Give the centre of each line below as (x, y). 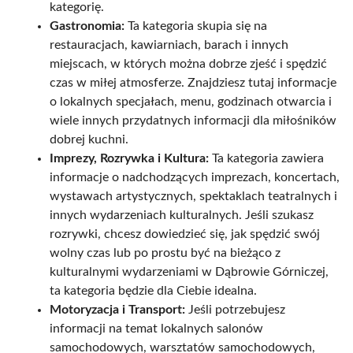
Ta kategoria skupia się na (196, 26)
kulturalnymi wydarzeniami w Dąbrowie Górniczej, (189, 272)
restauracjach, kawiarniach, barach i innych (169, 45)
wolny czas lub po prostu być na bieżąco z (165, 253)
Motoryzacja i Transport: (117, 310)
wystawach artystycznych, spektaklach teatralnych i (193, 197)
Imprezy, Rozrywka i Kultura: (129, 159)
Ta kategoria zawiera (266, 159)
